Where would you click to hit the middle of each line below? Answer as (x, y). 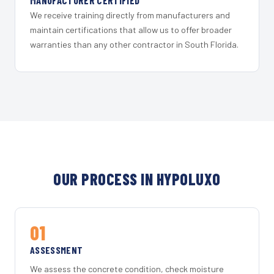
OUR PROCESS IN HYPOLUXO (137, 179)
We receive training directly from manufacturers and (130, 15)
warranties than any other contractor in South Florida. (134, 45)
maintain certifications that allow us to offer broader (131, 30)
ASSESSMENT (57, 250)
